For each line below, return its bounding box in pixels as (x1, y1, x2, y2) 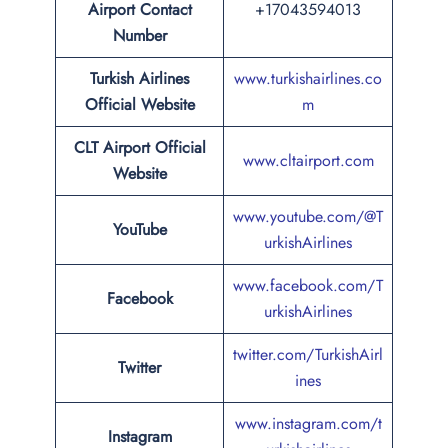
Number (112, 24, 167, 47)
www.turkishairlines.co (234, 67, 382, 90)
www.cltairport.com (242, 149, 374, 172)
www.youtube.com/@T (233, 205, 383, 228)
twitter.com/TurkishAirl (233, 343, 383, 366)
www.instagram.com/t (234, 412, 382, 435)
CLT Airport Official (73, 136, 206, 159)
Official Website (84, 93, 195, 116)
